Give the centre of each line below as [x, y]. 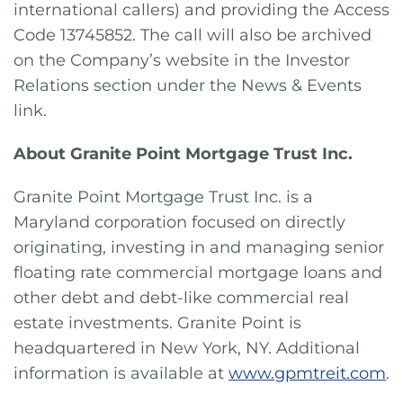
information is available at [121, 373]
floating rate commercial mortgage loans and [198, 273]
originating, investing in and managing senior [199, 247]
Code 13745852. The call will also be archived [193, 35]
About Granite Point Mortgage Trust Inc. [183, 154]
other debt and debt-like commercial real [181, 298]
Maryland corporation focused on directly [179, 222]
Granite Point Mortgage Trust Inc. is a [163, 197]
